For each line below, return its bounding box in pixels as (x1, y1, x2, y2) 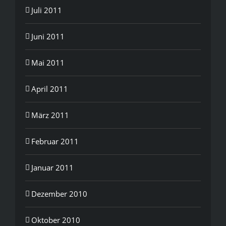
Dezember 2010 (31, 188, 87, 199)
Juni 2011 (31, 31, 65, 41)
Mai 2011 (31, 57, 65, 68)
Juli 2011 (31, 5, 62, 15)
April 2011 (31, 83, 68, 94)
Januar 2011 (31, 162, 74, 173)
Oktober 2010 (31, 214, 80, 225)
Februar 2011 (31, 136, 79, 146)
